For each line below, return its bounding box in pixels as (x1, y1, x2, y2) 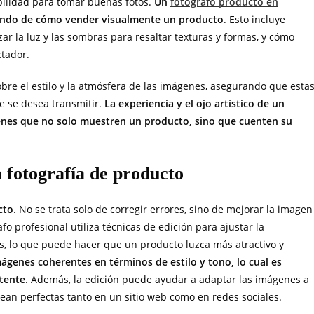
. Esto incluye (224, 13, 285, 26)
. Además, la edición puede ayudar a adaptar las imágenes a (25, 273, 309, 286)
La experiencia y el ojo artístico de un (102, 97, 285, 110)
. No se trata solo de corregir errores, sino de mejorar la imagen (13, 203, 313, 216)
